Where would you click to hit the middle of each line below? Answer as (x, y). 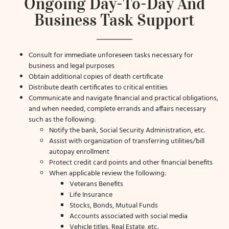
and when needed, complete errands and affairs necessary (117, 109)
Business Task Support (114, 20)
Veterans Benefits (96, 184)
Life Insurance (91, 195)
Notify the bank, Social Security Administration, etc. (127, 130)
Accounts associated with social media (129, 216)
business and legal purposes (72, 66)
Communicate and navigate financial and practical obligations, (123, 98)
